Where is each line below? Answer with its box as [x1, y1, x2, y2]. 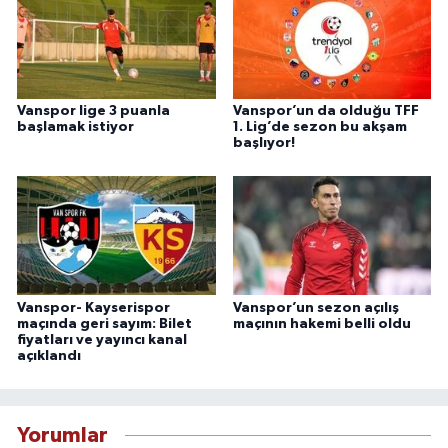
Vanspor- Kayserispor [17, 300, 170, 315]
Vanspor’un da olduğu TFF [232, 103, 419, 118]
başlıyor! [232, 135, 295, 150]
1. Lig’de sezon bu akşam [232, 119, 407, 134]
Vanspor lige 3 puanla [17, 103, 170, 118]
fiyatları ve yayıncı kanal [17, 332, 187, 347]
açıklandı [17, 348, 81, 363]
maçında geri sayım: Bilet [17, 316, 192, 331]
